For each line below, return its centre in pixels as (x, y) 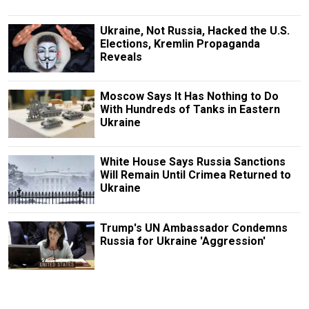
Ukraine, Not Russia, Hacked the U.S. (195, 30)
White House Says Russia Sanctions (192, 162)
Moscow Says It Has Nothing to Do (189, 97)
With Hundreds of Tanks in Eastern (190, 110)
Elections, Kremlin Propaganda (180, 43)
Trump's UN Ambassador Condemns (193, 228)
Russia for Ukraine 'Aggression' (182, 241)
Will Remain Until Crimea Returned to (195, 175)
